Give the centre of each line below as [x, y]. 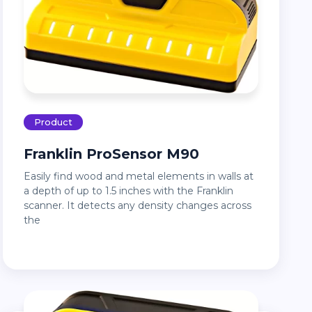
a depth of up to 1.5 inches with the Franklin [129, 190]
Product [54, 122]
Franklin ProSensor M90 [116, 154]
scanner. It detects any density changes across [138, 205]
